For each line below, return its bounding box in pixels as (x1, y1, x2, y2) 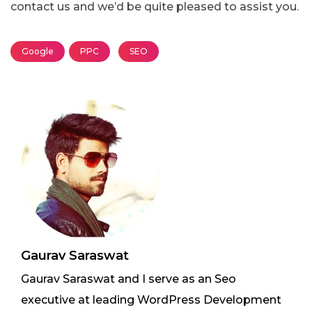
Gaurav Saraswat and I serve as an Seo (21, 272, 236, 286)
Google (22, 46, 54, 57)
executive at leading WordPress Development (21, 293, 281, 307)
